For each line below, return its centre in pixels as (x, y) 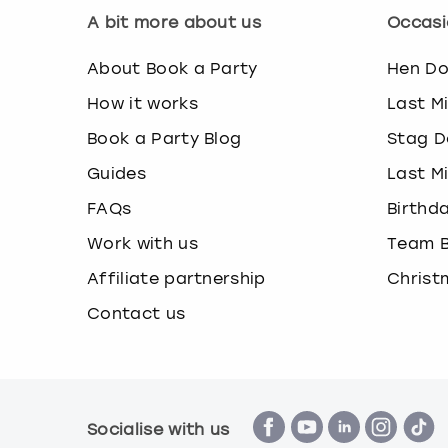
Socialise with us (158, 430)
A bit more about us (174, 22)
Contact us (136, 313)
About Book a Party (172, 68)
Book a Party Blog (164, 138)
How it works (142, 103)
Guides (116, 173)
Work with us (142, 243)
